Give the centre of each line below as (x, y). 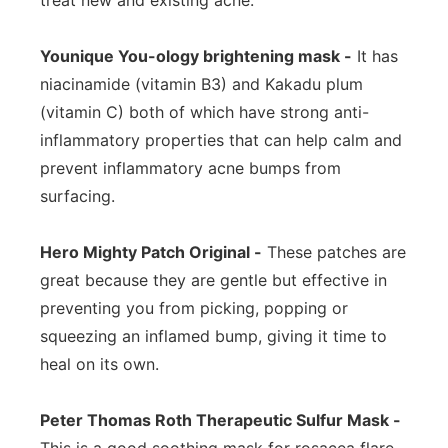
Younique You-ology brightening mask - (196, 56)
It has (375, 56)
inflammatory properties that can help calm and (221, 140)
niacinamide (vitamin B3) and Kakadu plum (201, 84)
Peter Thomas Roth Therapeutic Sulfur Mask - (220, 420)
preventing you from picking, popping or (194, 308)
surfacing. (77, 196)
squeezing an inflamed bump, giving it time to (213, 336)
